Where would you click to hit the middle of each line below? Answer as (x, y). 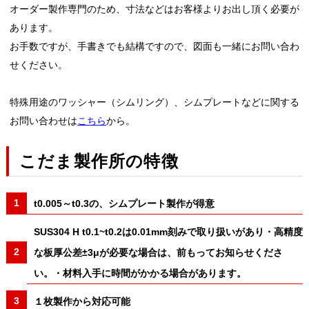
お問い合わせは (43, 121)
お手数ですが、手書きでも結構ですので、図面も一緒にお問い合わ (154, 46)
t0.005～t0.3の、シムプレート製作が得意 (124, 203)
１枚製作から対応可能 (82, 301)
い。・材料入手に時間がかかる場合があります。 (140, 273)
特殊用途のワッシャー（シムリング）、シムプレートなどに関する (154, 102)
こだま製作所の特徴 (99, 161)
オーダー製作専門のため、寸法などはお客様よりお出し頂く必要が (154, 9)
